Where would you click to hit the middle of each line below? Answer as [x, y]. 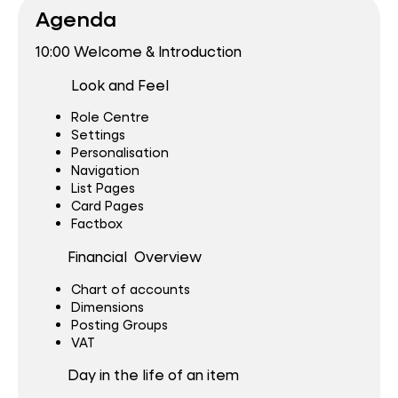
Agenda [76, 18]
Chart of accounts [131, 289]
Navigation [105, 171]
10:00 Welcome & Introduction [139, 52]
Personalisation [120, 153]
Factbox [97, 224]
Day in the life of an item [153, 375]
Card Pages [107, 206]
